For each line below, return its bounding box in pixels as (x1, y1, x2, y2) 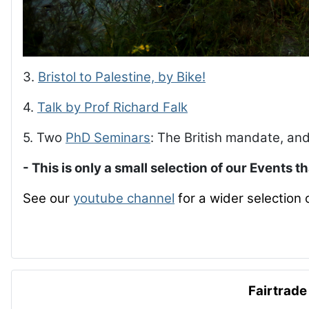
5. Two (23, 130, 66, 146)
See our (23, 190, 73, 206)
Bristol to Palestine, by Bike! (38, 69, 206, 85)
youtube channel (73, 190, 175, 206)
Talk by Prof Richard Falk (37, 99, 188, 115)
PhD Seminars (66, 130, 150, 146)
